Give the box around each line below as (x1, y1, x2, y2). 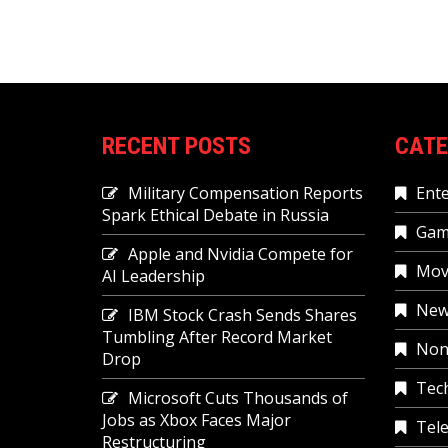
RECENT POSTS (102, 132, 251, 160)
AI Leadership (102, 265, 205, 287)
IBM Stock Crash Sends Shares (128, 304, 357, 326)
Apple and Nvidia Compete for (128, 243, 353, 265)
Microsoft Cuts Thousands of (128, 387, 348, 409)
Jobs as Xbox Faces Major (102, 409, 291, 431)
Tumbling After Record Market (102, 326, 332, 348)
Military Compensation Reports (128, 182, 363, 204)
